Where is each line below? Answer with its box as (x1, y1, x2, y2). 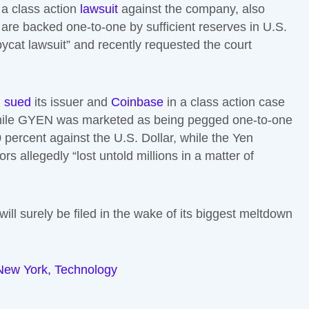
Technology (54, 263, 117, 277)
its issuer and (31, 95, 111, 110)
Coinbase (111, 95, 163, 110)
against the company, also (118, 1, 265, 16)
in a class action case (163, 95, 285, 110)
